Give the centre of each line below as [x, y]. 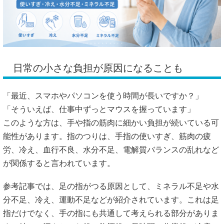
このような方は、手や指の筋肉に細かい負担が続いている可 [111, 122]
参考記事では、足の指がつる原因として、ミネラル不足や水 [111, 186]
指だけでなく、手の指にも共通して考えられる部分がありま [111, 213]
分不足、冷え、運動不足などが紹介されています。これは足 [111, 200]
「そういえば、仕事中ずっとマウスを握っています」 [99, 109]
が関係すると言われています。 [59, 163]
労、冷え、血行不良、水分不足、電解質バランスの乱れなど [111, 149]
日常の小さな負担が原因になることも [98, 68]
